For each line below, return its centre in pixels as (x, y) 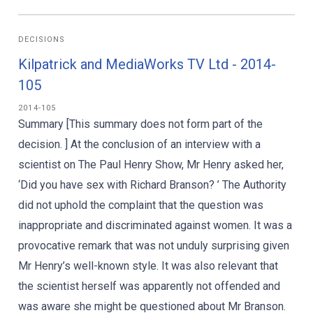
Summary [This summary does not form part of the (140, 124)
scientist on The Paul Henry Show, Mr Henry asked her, (151, 165)
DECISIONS (42, 39)
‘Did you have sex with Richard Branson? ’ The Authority (152, 185)
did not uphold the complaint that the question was (141, 205)
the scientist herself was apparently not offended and (149, 286)
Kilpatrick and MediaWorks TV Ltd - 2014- (147, 64)
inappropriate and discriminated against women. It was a (155, 225)
